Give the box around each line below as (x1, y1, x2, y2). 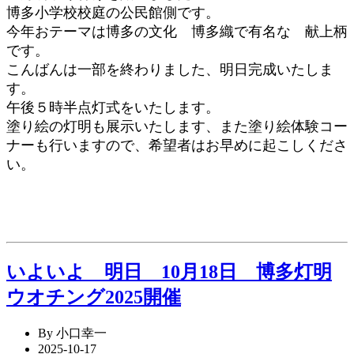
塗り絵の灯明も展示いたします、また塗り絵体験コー (6, 119, 348, 135)
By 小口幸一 (38, 326, 107, 341)
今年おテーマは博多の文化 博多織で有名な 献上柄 (6, 24, 348, 40)
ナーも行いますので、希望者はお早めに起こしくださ (6, 137, 348, 154)
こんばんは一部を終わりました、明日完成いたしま (6, 62, 333, 78)
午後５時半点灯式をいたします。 (6, 100, 220, 116)
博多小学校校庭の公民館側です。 (6, 5, 220, 21)
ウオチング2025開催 (6, 287, 181, 308)
